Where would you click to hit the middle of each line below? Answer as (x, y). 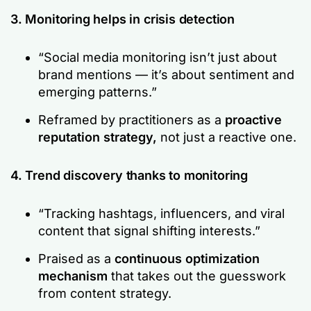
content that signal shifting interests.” (149, 230)
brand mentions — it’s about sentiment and (166, 74)
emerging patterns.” (98, 92)
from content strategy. (105, 293)
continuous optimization (187, 258)
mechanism (73, 276)
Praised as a (76, 258)
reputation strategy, (99, 137)
